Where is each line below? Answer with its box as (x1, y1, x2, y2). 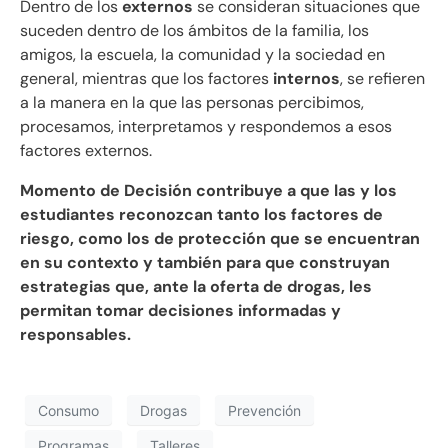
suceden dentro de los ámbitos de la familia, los (20, 20, 369, 42)
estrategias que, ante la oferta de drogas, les (20, 276, 372, 298)
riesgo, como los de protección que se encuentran (20, 228, 420, 250)
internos (273, 68, 340, 90)
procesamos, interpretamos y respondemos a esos (20, 116, 392, 138)
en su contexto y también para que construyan (20, 252, 390, 274)
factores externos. (20, 140, 152, 162)
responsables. (20, 324, 131, 346)
